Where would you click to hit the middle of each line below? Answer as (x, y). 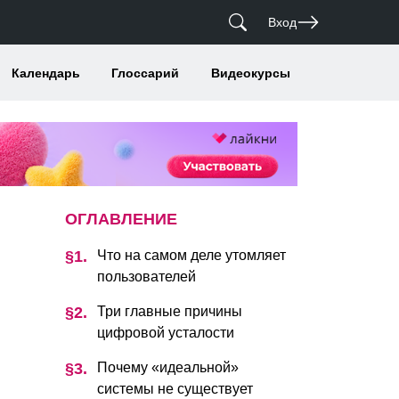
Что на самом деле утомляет (191, 255)
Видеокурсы (250, 73)
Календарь (45, 73)
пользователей (147, 276)
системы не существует (175, 388)
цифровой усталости (166, 332)
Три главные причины (170, 311)
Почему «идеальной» (168, 367)
